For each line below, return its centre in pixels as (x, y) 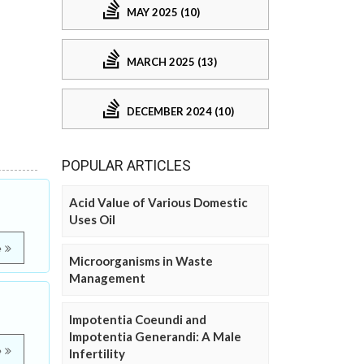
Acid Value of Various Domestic (158, 203)
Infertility (97, 354)
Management (107, 278)
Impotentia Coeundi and (138, 320)
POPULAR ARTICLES (126, 166)
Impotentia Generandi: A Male (155, 337)
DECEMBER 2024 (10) (180, 111)
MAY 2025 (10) (163, 12)
